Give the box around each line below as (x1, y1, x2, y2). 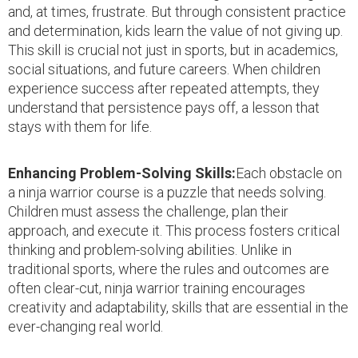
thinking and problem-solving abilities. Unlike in (8, 241, 292, 258)
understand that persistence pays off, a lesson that (8, 98, 320, 116)
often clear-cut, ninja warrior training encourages (8, 279, 305, 296)
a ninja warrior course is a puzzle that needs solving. (8, 183, 326, 201)
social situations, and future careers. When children (8, 60, 320, 78)
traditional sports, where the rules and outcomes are (8, 260, 329, 277)
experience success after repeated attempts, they (8, 79, 320, 97)
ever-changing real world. (8, 317, 163, 335)
